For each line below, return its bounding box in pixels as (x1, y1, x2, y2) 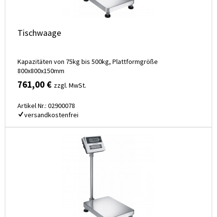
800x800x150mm (17, 66, 64, 76)
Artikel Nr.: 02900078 (17, 101, 75, 110)
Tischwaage (17, 27, 61, 39)
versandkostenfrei (24, 110, 78, 120)
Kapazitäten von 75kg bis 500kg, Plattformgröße (17, 57, 158, 66)
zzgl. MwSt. (54, 81, 86, 90)
